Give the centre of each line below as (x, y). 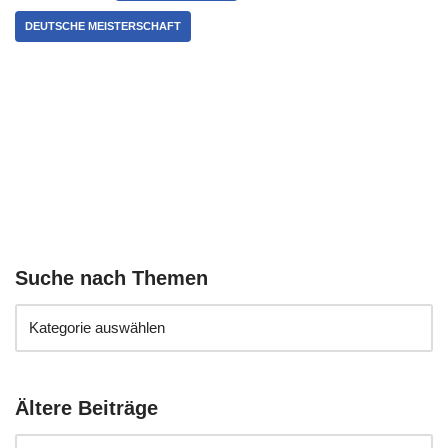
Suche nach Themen (111, 278)
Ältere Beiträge (86, 408)
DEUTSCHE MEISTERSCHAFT (103, 26)
